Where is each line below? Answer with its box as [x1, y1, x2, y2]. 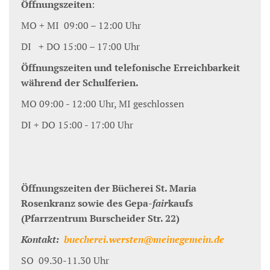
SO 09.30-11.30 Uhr [21, 254, 111, 268]
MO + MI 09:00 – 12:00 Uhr [21, 19, 141, 33]
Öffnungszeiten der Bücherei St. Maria [21, 181, 196, 195]
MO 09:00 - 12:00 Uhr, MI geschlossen [21, 97, 184, 111]
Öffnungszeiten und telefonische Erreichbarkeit [21, 61, 240, 75]
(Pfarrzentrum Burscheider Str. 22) [21, 212, 180, 225]
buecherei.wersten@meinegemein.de [64, 233, 227, 246]
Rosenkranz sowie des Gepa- [21, 196, 152, 210]
